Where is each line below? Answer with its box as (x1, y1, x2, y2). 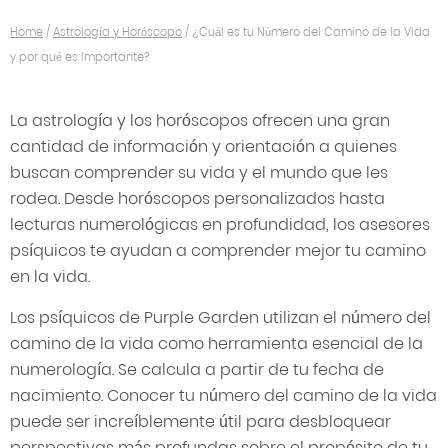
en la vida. (10, 265, 90, 288)
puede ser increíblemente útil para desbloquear (10, 410, 391, 433)
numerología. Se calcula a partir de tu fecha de (10, 358, 384, 381)
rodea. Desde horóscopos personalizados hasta (10, 187, 385, 210)
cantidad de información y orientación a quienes (10, 135, 397, 158)
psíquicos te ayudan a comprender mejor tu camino (10, 239, 426, 262)
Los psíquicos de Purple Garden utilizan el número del (10, 306, 431, 329)
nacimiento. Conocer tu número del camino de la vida (10, 384, 437, 407)
